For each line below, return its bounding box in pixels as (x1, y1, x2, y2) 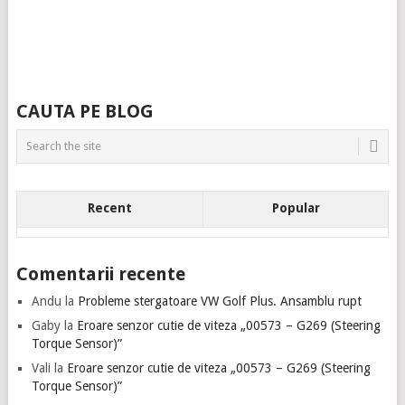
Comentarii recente (15, 262, 185, 285)
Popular (271, 200, 320, 215)
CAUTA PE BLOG (15, 99, 154, 122)
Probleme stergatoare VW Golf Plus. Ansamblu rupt (77, 293, 362, 308)
